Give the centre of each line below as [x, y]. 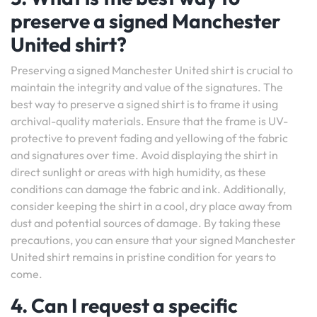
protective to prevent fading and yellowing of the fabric [149, 138]
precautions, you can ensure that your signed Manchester [153, 240]
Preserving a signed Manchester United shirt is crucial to [152, 70]
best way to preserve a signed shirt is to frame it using [144, 104]
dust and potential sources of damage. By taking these [146, 223]
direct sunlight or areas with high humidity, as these [138, 172]
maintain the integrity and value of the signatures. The [147, 87]
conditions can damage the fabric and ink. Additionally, [148, 189]
